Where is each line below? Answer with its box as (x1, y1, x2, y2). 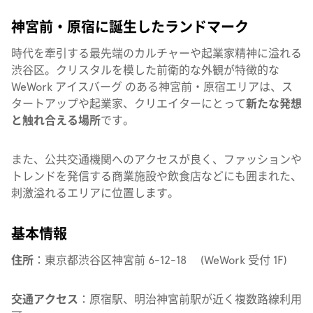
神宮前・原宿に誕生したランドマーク (11, 19, 249, 36)
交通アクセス (11, 293, 78, 306)
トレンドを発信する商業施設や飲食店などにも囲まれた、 (11, 170, 302, 183)
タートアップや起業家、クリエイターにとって (11, 97, 246, 110)
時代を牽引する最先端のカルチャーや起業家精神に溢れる (11, 47, 302, 60)
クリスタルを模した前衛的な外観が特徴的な (56, 64, 279, 77)
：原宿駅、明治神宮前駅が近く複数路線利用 (78, 293, 302, 306)
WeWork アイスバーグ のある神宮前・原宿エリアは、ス (11, 80, 293, 94)
